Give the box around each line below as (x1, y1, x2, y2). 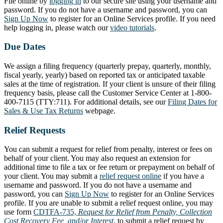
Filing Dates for (168, 97, 217, 106)
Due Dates (4, 41, 45, 52)
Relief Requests (4, 124, 65, 135)
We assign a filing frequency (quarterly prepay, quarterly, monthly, (4, 61, 211, 70)
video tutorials (110, 23, 154, 32)
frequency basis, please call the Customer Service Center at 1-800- (4, 88, 212, 97)
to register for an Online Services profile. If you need (48, 14, 216, 23)
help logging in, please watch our (4, 23, 110, 32)
